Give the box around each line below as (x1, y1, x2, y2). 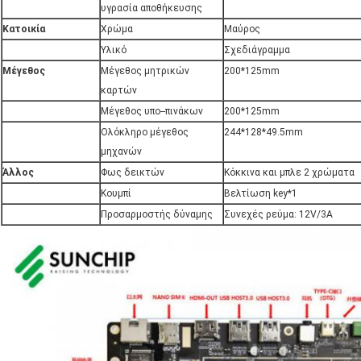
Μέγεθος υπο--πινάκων (101, 106, 203, 118)
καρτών (101, 85, 137, 97)
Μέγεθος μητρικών (101, 65, 189, 77)
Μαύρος (224, 23, 260, 35)
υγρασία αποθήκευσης (101, 2, 202, 15)
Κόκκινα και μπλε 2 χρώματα (224, 167, 355, 179)
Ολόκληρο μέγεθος (101, 127, 189, 139)
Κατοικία (2, 23, 45, 35)
